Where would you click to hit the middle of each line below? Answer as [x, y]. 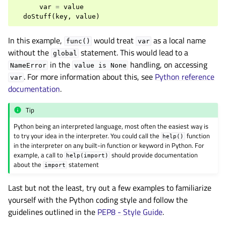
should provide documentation [154, 155]
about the [29, 164]
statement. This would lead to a [134, 52]
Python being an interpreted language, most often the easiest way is [111, 126]
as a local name [179, 40]
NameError [28, 65]
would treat [114, 40]
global [65, 53]
